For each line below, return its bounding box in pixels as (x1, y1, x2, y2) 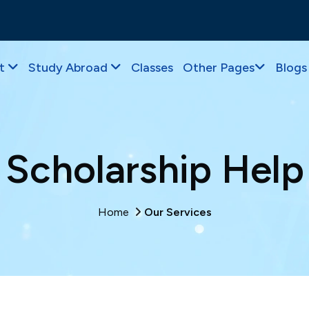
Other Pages (183, 59, 255, 75)
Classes (131, 59, 173, 75)
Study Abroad (28, 59, 110, 75)
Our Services (141, 206, 212, 219)
